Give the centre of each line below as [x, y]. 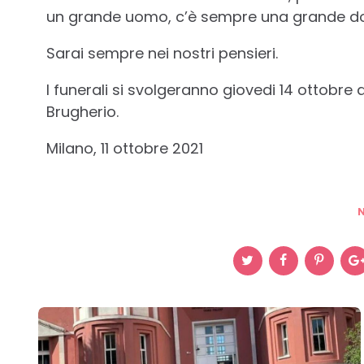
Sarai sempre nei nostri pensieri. [162, 53]
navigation [97, 340]
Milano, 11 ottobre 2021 [125, 148]
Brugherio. [83, 111]
